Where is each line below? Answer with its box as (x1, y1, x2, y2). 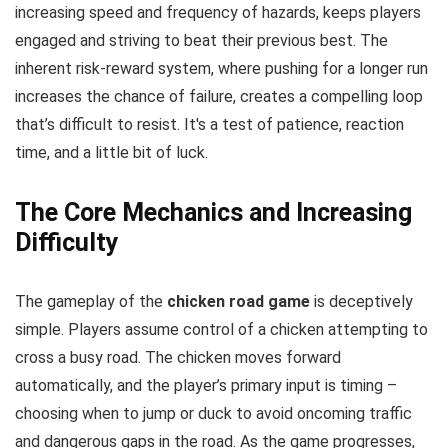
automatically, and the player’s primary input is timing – (15, 376, 397, 395)
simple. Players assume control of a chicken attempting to (15, 320, 428, 339)
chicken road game (167, 292, 310, 311)
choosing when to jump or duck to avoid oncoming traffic (15, 404, 412, 423)
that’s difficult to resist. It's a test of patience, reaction (15, 115, 404, 134)
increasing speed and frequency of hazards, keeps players (15, 3, 421, 22)
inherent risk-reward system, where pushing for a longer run (15, 59, 428, 78)
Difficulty (15, 228, 119, 257)
